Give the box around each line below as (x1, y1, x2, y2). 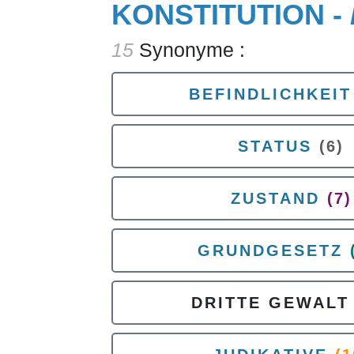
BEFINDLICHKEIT (188, 85, 352, 103)
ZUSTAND (230, 190, 320, 207)
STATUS (238, 137, 312, 155)
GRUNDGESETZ (198, 242, 343, 259)
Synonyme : (134, 39, 245, 61)
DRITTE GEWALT (190, 294, 349, 311)
